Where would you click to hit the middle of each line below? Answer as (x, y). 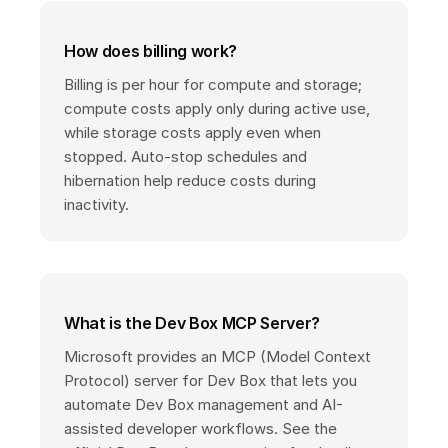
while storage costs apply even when (192, 133)
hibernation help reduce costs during (190, 181)
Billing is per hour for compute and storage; (213, 85)
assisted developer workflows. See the (200, 429)
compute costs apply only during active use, (217, 109)
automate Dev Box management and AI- (203, 405)
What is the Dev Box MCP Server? (192, 323)
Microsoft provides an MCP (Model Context (217, 357)
